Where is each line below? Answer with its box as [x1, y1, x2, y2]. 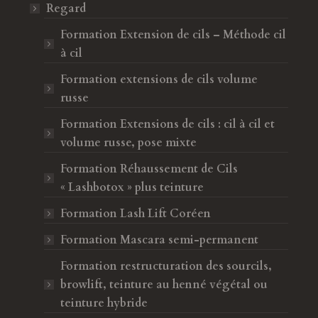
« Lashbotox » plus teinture [60, 180, 204, 195]
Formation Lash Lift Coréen [60, 206, 211, 221]
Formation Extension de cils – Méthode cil [60, 27, 286, 43]
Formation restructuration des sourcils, [60, 258, 272, 274]
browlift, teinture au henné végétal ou [60, 277, 268, 292]
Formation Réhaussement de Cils [60, 161, 238, 177]
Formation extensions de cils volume [60, 72, 258, 87]
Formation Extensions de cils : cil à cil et [60, 116, 275, 132]
